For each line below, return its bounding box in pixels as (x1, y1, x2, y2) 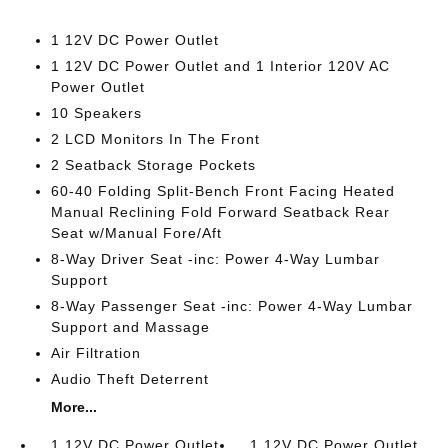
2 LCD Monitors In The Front (50, 131, 260, 147)
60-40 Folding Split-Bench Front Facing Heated (50, 183, 395, 199)
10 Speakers (50, 105, 142, 121)
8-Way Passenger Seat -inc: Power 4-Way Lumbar (50, 298, 413, 314)
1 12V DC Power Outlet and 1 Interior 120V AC (50, 58, 390, 74)
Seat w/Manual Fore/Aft (50, 225, 222, 241)
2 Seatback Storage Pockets (50, 157, 256, 173)
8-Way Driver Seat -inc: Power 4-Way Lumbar (50, 251, 380, 267)
